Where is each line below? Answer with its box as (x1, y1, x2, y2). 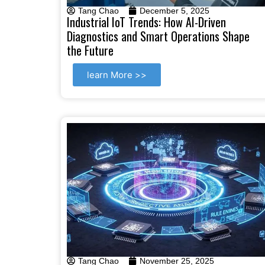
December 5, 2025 (140, 6, 209, 16)
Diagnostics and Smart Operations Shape (67, 27, 250, 46)
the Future (67, 41, 114, 60)
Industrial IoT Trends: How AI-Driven (67, 13, 226, 31)
